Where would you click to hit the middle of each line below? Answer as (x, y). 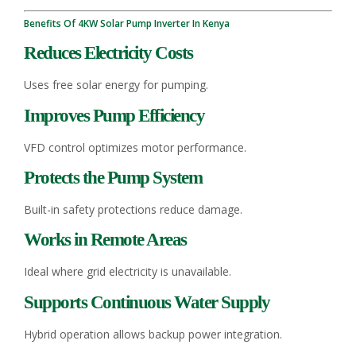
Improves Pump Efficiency (114, 115)
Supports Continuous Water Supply (147, 302)
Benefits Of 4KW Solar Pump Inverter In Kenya (127, 24)
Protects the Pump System (113, 177)
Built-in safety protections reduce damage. (133, 209)
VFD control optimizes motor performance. (135, 147)
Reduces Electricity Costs (108, 53)
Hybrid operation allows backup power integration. (153, 334)
